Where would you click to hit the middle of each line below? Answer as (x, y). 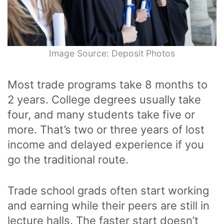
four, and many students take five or (101, 115)
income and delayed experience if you (106, 145)
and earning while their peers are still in (108, 206)
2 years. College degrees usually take (104, 100)
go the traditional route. (69, 160)
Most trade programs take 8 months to (107, 85)
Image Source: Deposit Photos (112, 53)
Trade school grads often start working (108, 191)
